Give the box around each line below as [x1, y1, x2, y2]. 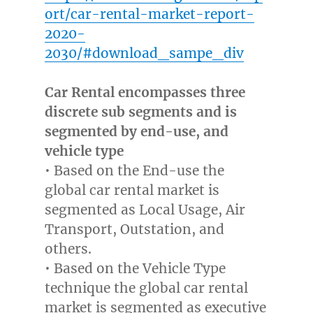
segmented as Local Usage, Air [44, 201, 245, 219]
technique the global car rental [44, 279, 248, 297]
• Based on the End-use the [44, 162, 224, 180]
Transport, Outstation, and [44, 221, 224, 238]
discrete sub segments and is [44, 103, 237, 121]
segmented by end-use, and [44, 123, 228, 140]
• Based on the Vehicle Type [44, 260, 226, 277]
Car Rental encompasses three [44, 84, 245, 101]
